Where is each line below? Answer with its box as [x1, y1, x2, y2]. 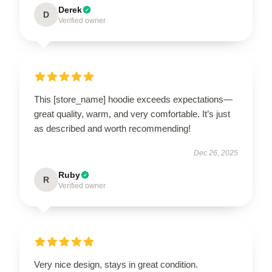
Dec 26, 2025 [194, 148, 238, 157]
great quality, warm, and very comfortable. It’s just [34, 108, 230, 119]
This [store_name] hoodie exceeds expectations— [34, 93, 233, 104]
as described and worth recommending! [34, 123, 191, 134]
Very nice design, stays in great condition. [34, 259, 198, 270]
